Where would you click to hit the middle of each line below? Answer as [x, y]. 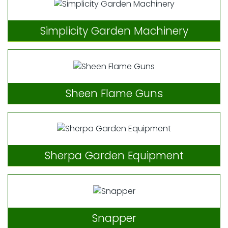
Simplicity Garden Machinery [114, 31]
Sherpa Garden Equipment [114, 156]
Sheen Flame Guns [114, 93]
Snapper [114, 218]
